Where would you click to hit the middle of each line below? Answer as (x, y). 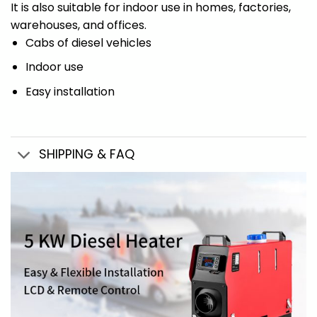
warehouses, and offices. (79, 25)
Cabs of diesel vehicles (88, 42)
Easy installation (70, 91)
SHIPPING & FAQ (87, 155)
